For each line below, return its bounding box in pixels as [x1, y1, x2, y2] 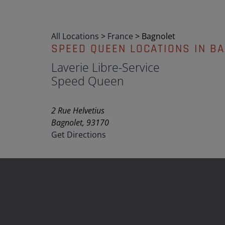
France [107, 31, 135, 42]
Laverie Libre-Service [51, 59, 160, 75]
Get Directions [51, 129, 106, 140]
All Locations [51, 31, 99, 42]
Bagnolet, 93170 [51, 117, 109, 128]
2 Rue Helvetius [51, 105, 104, 116]
